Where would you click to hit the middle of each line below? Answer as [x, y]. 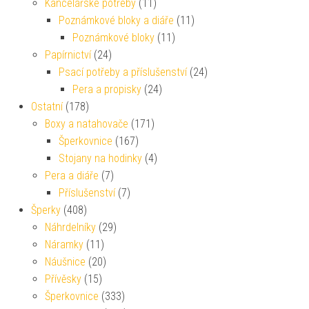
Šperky [46, 210]
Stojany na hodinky [100, 158]
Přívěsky [63, 279]
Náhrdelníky [70, 227]
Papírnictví [68, 54]
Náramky [64, 244]
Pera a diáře [72, 175]
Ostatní [47, 106]
